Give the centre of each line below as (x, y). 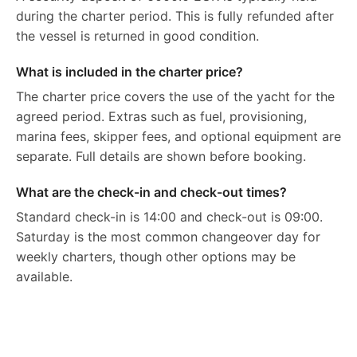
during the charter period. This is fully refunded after (175, 16)
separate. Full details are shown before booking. (161, 156)
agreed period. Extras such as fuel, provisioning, (161, 116)
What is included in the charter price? (129, 72)
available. (44, 277)
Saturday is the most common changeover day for (168, 237)
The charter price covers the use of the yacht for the (175, 96)
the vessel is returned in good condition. (137, 36)
